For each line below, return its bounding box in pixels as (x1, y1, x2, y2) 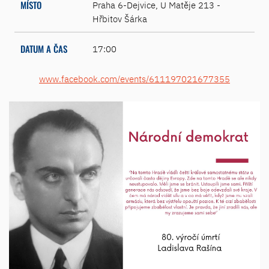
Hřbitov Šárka (92, 13, 147, 25)
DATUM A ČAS (20, 42, 67, 55)
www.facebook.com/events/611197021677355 (39, 73, 230, 85)
